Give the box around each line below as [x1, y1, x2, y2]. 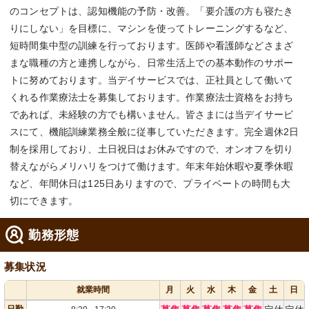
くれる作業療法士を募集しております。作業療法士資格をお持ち [10, 92, 294, 103]
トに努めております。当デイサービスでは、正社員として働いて [10, 74, 294, 86]
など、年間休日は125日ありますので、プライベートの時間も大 [10, 178, 291, 190]
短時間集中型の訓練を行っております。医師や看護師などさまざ [10, 40, 294, 52]
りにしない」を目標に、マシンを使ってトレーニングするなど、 [10, 23, 294, 34]
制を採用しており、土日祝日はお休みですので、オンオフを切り [10, 143, 294, 155]
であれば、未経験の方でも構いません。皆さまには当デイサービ [10, 109, 294, 121]
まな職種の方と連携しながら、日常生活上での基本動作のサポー [10, 57, 294, 69]
